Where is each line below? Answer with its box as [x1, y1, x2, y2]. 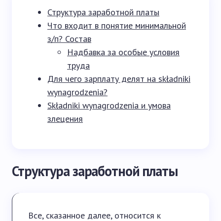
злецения [47, 113, 83, 124]
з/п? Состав [47, 33, 91, 44]
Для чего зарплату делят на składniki [47, 73, 190, 84]
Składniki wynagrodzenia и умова [47, 100, 171, 111]
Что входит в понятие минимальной [47, 20, 186, 31]
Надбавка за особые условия [67, 46, 180, 58]
